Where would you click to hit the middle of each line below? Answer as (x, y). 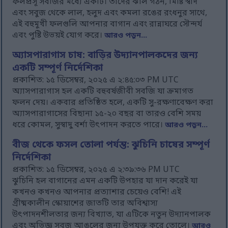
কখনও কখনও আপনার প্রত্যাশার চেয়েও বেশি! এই (97, 193)
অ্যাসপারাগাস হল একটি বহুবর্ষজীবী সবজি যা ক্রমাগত (103, 92)
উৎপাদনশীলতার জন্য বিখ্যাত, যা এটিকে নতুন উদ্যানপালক (112, 215)
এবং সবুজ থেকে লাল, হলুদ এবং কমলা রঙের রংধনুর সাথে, (110, 13)
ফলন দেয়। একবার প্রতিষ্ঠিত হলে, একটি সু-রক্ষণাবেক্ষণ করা (113, 103)
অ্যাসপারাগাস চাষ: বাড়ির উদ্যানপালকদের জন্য (105, 56)
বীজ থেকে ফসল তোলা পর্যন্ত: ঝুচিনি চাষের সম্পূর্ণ (111, 146)
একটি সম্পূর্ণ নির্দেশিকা (58, 69)
